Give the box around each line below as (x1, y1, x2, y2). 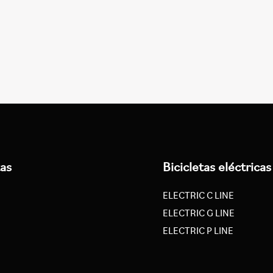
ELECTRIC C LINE (163, 189, 235, 202)
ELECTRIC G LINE (163, 207, 235, 219)
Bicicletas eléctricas (163, 158, 272, 175)
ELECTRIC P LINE (163, 224, 234, 237)
